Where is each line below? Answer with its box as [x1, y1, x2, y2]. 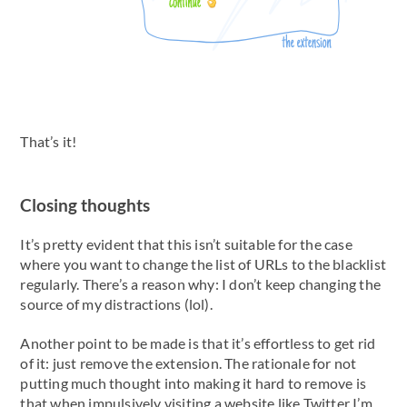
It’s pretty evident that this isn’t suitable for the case [20, 235, 352, 253]
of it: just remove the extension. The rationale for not [20, 353, 357, 372]
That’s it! [20, 133, 77, 151]
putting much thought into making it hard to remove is [20, 373, 366, 392]
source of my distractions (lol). [20, 295, 213, 313]
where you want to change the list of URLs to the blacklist [20, 255, 386, 273]
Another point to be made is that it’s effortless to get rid [20, 333, 376, 352]
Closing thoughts [20, 195, 151, 216]
